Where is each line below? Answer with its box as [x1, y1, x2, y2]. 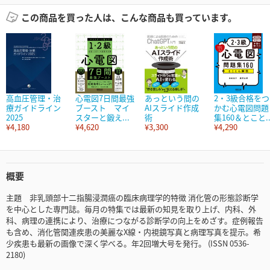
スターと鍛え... [75, 111, 130, 124]
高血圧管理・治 [6, 92, 61, 104]
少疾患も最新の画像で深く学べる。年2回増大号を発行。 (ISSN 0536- [6, 237, 250, 250]
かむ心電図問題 [214, 102, 269, 114]
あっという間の [145, 92, 199, 104]
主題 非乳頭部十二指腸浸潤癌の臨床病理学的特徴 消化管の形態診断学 [6, 192, 259, 204]
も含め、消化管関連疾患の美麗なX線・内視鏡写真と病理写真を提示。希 [6, 226, 261, 238]
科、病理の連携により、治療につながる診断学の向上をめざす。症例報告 [6, 215, 263, 227]
